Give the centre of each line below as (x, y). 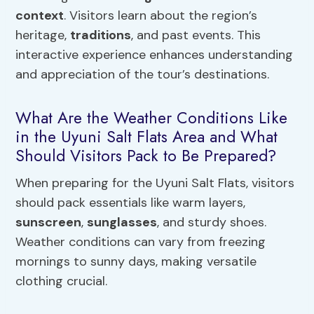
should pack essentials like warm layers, (131, 203)
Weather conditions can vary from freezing (141, 242)
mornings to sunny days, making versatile (136, 262)
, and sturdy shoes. (212, 223)
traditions (101, 35)
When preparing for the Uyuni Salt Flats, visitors (155, 183)
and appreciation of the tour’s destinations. (143, 75)
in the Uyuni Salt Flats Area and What (147, 136)
